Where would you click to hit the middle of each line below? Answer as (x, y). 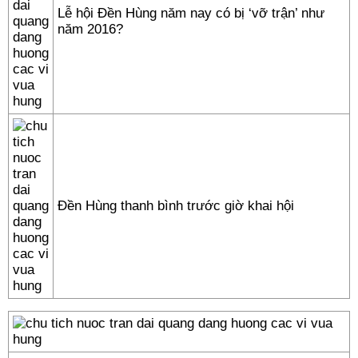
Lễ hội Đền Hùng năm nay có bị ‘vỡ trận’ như (191, 13)
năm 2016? (90, 29)
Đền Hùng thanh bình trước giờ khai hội (176, 206)
